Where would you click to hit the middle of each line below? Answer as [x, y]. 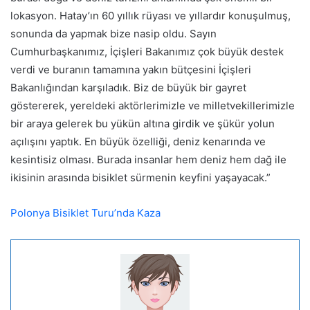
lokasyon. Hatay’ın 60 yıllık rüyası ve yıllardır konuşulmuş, [151, 15]
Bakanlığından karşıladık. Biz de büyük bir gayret [128, 87]
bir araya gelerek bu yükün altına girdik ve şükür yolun [143, 123]
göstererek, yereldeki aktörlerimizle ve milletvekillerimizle [153, 105]
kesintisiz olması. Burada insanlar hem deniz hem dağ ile [148, 159]
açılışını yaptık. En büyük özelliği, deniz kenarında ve [138, 141]
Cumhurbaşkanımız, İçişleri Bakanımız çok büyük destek [147, 51]
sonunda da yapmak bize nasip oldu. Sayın [113, 33]
